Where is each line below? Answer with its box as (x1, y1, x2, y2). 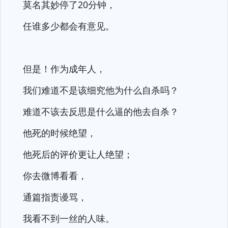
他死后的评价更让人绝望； (23, 148, 133, 160)
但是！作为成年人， (23, 63, 105, 75)
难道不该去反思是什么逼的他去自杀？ (23, 105, 179, 118)
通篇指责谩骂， (23, 191, 87, 203)
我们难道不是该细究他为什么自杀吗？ (23, 84, 179, 96)
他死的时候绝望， (23, 127, 96, 139)
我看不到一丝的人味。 (23, 212, 115, 224)
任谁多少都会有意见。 (23, 20, 115, 32)
